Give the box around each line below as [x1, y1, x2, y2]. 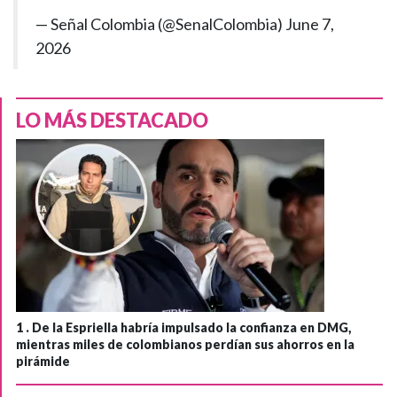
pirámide [16, 353, 70, 369]
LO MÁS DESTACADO [16, 107, 208, 132]
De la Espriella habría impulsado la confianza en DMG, [32, 319, 351, 335]
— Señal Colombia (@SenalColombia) [35, 13, 285, 34]
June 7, [285, 13, 334, 34]
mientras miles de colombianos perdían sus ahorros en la [16, 336, 354, 352]
